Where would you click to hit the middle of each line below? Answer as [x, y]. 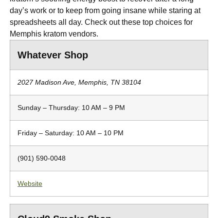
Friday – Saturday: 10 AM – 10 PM [71, 133]
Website [30, 183]
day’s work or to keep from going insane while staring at [105, 10]
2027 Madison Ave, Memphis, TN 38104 [79, 82]
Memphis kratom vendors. [54, 34]
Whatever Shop [53, 55]
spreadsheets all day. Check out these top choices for [101, 22]
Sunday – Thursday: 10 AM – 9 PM [71, 108]
